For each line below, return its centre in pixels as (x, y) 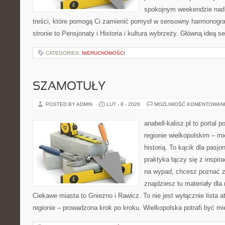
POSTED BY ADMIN (70, 104)
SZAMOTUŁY (69, 87)
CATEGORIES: (64, 53)
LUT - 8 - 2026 (123, 104)
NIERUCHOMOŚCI (103, 53)
